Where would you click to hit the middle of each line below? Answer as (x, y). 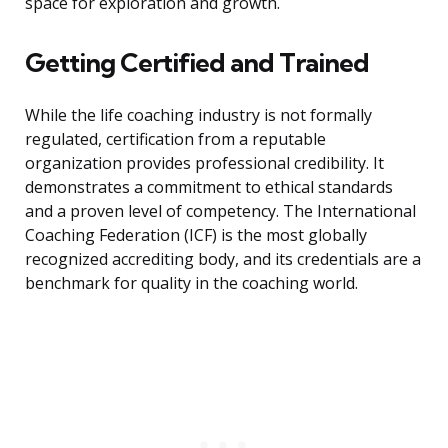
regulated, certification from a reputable (175, 139)
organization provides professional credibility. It (204, 163)
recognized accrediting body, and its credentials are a (223, 259)
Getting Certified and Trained (197, 63)
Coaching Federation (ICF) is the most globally (196, 235)
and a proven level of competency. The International (220, 211)
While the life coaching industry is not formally (198, 115)
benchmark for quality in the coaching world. (191, 283)
